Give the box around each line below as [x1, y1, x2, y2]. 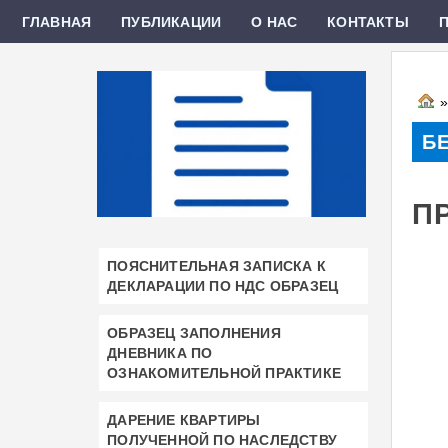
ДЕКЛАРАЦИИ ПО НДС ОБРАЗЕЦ [107, 277, 339, 294]
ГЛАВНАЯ [21, 13, 92, 30]
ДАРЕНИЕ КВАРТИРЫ [107, 411, 261, 428]
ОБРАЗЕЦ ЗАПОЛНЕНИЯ [107, 324, 281, 341]
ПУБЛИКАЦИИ [121, 13, 222, 30]
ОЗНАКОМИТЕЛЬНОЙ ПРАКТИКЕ [107, 364, 341, 381]
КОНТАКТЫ [327, 13, 409, 30]
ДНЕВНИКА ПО [107, 344, 213, 361]
